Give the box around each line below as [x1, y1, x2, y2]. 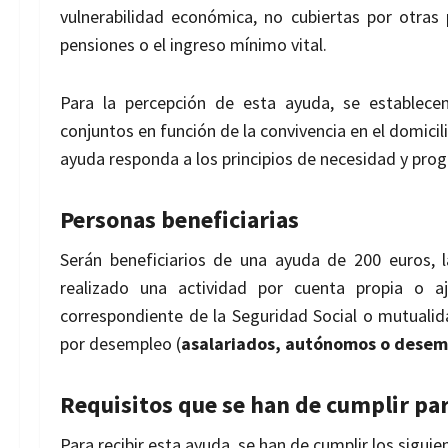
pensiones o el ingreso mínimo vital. [60, 33, 327, 57]
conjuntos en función [60, 119, 221, 143]
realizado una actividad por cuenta [60, 276, 356, 300]
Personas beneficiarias [60, 204, 299, 236]
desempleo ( [89, 332, 181, 356]
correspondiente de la [60, 304, 232, 328]
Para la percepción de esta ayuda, [60, 91, 344, 115]
